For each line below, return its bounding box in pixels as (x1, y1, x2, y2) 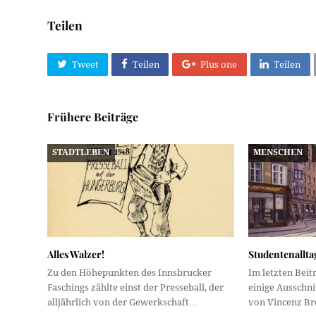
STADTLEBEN (52, 147, 110, 158)
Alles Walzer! (47, 248, 105, 262)
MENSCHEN (253, 147, 303, 158)
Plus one (200, 59, 237, 71)
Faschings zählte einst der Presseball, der (47, 282, 224, 293)
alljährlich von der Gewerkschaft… (47, 297, 199, 308)
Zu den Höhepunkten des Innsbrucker (47, 267, 212, 279)
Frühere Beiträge (47, 109, 139, 124)
